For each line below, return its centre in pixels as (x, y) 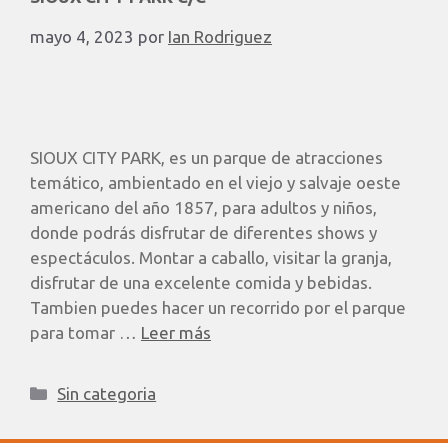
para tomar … (85, 332)
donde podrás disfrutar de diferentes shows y (203, 232)
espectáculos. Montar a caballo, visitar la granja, (211, 257)
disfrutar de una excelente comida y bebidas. (201, 282)
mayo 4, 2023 (82, 36)
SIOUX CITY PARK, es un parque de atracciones (206, 157)
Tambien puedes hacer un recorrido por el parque (218, 307)
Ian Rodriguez (220, 36)
